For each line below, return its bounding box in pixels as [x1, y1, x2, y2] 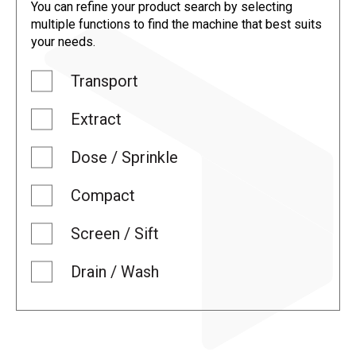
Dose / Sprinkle [71, 147, 178, 167]
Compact [71, 185, 135, 205]
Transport [71, 71, 138, 91]
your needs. [31, 33, 95, 49]
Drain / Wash [71, 261, 159, 281]
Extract [71, 109, 122, 129]
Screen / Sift [71, 223, 159, 243]
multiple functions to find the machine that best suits [31, 16, 322, 32]
